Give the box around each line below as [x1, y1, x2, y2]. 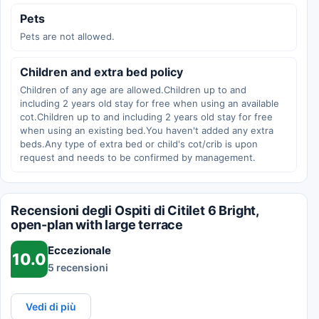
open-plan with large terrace [11, 216, 183, 232]
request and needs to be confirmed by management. [20, 151, 256, 163]
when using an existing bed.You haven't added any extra [20, 124, 273, 136]
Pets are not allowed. [20, 30, 115, 42]
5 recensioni [48, 261, 108, 274]
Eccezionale [48, 244, 111, 258]
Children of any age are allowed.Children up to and [20, 83, 246, 95]
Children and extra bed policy [20, 64, 183, 79]
